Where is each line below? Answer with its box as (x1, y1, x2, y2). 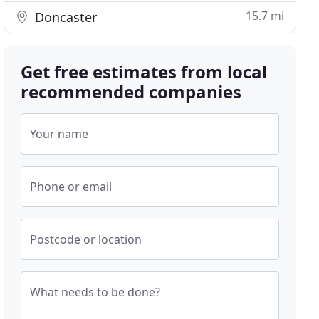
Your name (30, 126, 89, 142)
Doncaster (31, 9, 98, 26)
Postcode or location (30, 231, 142, 247)
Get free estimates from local (21, 60, 268, 83)
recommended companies (21, 80, 242, 103)
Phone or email (30, 179, 113, 194)
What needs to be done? (30, 284, 161, 300)
